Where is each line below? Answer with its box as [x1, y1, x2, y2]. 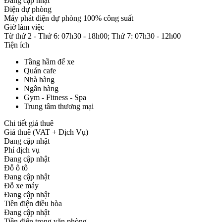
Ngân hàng [24, 84, 58, 93]
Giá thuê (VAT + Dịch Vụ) [4, 127, 88, 136]
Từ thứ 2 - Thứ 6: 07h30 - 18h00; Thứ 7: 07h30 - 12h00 [4, 31, 181, 40]
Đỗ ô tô [4, 163, 28, 172]
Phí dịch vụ [4, 145, 40, 154]
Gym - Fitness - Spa [24, 93, 86, 102]
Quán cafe [24, 66, 56, 75]
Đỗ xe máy [4, 181, 39, 190]
